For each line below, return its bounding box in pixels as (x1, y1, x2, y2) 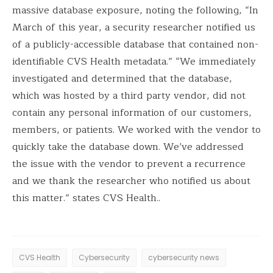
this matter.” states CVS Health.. (12, 190, 160, 207)
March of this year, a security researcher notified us (12, 19, 255, 36)
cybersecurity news (148, 252, 219, 263)
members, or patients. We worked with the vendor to (12, 122, 261, 138)
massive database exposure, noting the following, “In (12, 2, 258, 19)
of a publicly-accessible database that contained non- (12, 37, 258, 53)
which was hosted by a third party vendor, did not (12, 88, 246, 104)
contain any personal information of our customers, (12, 105, 252, 121)
